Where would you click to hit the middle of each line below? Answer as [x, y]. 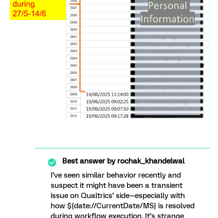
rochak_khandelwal [150, 161]
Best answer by [89, 161]
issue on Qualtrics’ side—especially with [118, 196]
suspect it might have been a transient [117, 186]
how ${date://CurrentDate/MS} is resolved [123, 206]
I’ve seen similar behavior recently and [116, 175]
